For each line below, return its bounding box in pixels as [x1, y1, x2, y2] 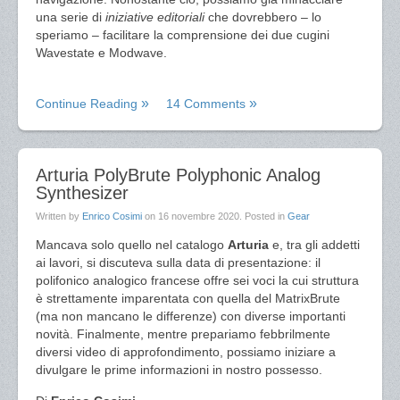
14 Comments [166, 96, 246, 111]
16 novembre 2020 [158, 211, 239, 221]
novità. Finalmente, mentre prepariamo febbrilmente [36, 327, 330, 341]
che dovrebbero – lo [204, 10, 321, 24]
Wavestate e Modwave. [36, 46, 167, 60]
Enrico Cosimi [82, 211, 142, 221]
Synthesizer [36, 183, 129, 203]
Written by [36, 211, 82, 221]
